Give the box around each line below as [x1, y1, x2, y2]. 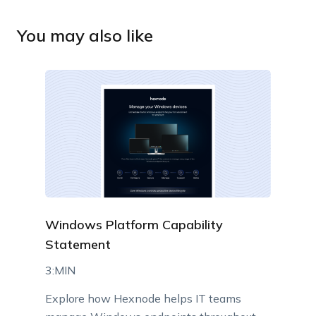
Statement [44, 236, 111, 253]
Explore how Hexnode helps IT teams [44, 291, 241, 306]
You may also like [16, 25, 153, 47]
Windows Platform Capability [44, 217, 223, 233]
